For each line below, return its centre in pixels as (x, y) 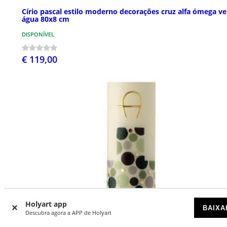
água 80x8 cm (46, 19)
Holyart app (46, 204)
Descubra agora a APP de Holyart (68, 213)
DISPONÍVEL (38, 34)
